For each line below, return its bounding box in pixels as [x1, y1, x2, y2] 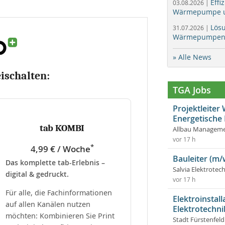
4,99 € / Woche [30, 143, 90, 155]
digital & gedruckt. [6, 169, 69, 179]
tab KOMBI [39, 122, 85, 134]
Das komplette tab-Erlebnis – [6, 157, 105, 167]
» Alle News [173, 52, 211, 62]
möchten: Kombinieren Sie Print [6, 210, 115, 220]
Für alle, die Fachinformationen [6, 187, 112, 197]
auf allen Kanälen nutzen [6, 199, 90, 209]
